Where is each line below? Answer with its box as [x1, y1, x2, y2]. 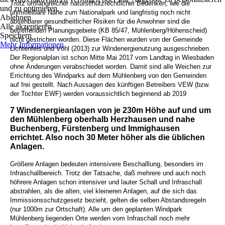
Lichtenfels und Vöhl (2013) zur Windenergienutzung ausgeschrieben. [10, 45, 211, 53]
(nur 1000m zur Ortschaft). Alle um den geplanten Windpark [10, 205, 182, 213]
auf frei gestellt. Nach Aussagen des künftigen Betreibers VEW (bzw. [10, 81, 210, 89]
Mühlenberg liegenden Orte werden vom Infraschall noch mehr [10, 214, 190, 222]
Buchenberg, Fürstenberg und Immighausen [10, 124, 180, 133]
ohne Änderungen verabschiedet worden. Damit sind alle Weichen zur [10, 63, 211, 71]
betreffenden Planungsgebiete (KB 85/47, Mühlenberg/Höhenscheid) [10, 27, 207, 35]
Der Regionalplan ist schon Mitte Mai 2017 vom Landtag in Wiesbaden [10, 54, 214, 62]
